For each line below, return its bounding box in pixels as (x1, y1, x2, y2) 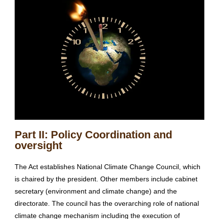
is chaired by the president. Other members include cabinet (15, 175, 197, 183)
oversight (15, 139, 62, 152)
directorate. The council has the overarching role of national (15, 199, 199, 208)
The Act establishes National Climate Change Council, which (15, 163, 200, 171)
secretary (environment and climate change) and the (15, 187, 177, 196)
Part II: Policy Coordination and (15, 129, 172, 141)
